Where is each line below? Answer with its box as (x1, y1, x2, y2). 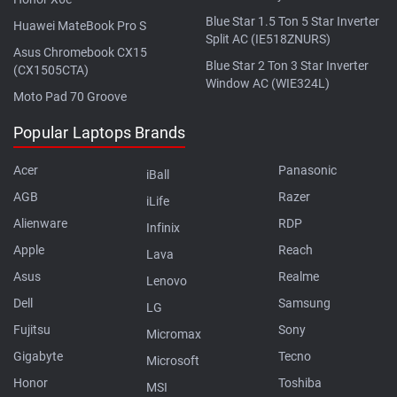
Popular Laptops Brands (13, 122, 186, 142)
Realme (278, 269, 320, 284)
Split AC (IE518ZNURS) (206, 31, 331, 46)
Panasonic (278, 162, 338, 177)
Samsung (278, 295, 331, 310)
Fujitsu (13, 322, 51, 337)
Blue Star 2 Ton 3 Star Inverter (206, 58, 369, 73)
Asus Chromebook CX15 (13, 44, 147, 59)
